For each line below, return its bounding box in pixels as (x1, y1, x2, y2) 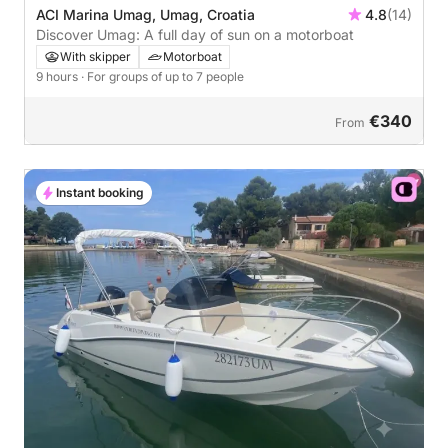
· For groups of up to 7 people (81, 69, 244, 85)
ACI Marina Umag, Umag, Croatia (36, 6, 255, 24)
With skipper (60, 49, 131, 65)
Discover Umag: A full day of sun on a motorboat (36, 26, 354, 44)
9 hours (36, 69, 81, 85)
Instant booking (56, 185, 144, 201)
